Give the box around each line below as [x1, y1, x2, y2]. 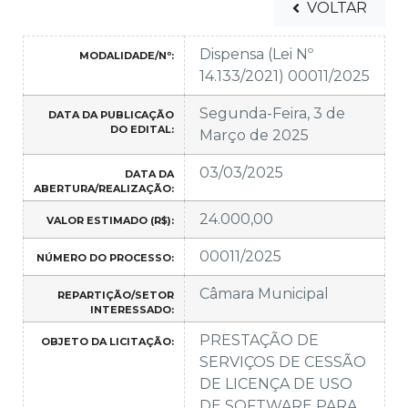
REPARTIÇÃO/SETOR [57, 288, 174, 301]
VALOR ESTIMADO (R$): [46, 213, 174, 227]
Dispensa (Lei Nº [199, 45, 313, 63]
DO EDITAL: [110, 122, 174, 136]
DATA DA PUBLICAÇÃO [48, 107, 174, 121]
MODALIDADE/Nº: [79, 48, 174, 62]
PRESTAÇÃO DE [199, 331, 319, 349]
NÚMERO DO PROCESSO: [36, 250, 174, 264]
